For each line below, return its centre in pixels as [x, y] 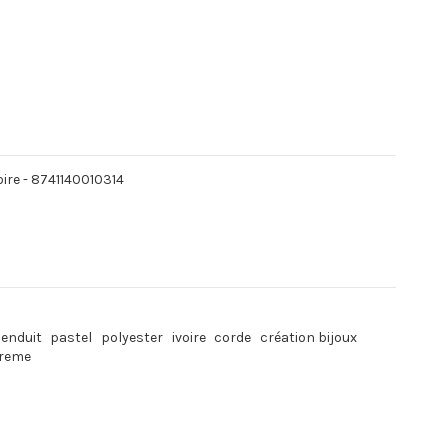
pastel [71, 338]
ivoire [188, 338]
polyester [132, 338]
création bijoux [308, 338]
